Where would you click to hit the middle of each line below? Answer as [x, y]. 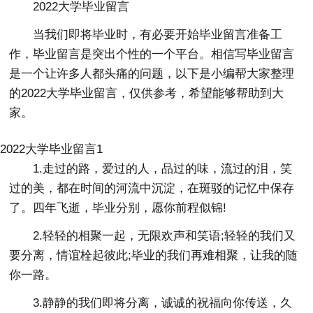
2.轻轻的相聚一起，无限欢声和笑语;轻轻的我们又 [165, 235]
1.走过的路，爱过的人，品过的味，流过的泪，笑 [163, 168]
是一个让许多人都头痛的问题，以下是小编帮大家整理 [152, 73]
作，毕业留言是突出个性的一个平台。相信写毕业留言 [152, 54]
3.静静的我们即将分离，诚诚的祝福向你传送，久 [163, 303]
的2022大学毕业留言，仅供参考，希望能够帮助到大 [147, 93]
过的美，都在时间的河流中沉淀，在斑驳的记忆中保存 [152, 188]
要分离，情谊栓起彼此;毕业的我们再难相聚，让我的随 [154, 255]
